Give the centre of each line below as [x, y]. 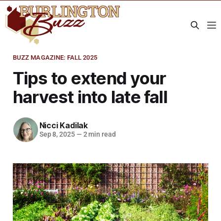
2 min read [99, 134]
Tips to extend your [89, 78]
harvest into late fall [90, 96]
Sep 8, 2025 [57, 134]
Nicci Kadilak [63, 126]
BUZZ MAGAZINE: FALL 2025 [55, 57]
